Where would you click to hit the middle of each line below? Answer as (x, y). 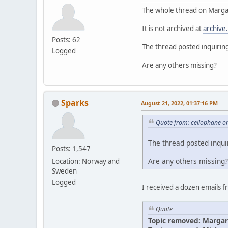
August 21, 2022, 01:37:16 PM (179, 103)
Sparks (75, 103)
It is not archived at (173, 28)
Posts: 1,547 (71, 148)
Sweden (64, 171)
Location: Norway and (86, 161)
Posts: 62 (66, 39)
